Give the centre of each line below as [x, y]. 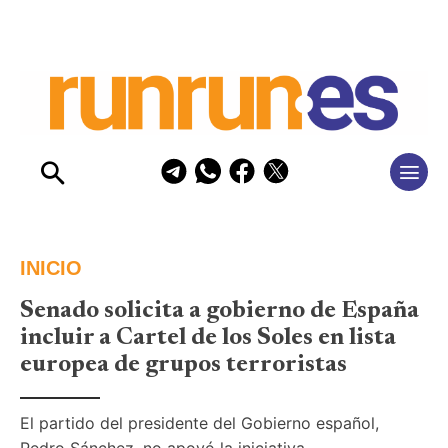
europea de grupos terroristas [183, 364]
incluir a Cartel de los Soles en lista [208, 337]
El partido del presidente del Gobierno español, [199, 422]
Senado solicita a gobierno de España [219, 310]
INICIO [51, 267]
